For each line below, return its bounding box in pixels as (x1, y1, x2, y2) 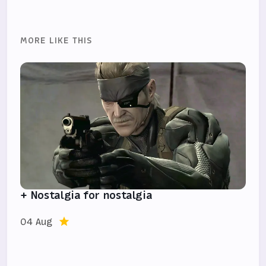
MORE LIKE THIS (20, 34, 93, 47)
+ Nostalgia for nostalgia (20, 187, 153, 202)
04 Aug (20, 214, 53, 228)
